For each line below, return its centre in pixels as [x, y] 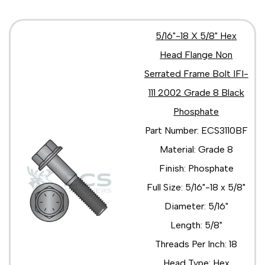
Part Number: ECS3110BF [196, 130]
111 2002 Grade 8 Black [196, 92]
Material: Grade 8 [196, 149]
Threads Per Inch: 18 [196, 244]
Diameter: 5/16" [196, 206]
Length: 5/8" [196, 225]
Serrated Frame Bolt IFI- [196, 73]
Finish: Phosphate [196, 168]
